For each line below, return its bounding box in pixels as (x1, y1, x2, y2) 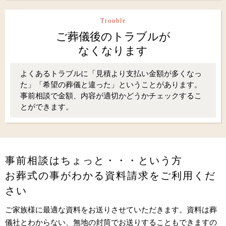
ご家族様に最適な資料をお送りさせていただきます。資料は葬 (5, 205, 217, 214)
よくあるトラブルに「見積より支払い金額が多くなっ (20, 69, 202, 78)
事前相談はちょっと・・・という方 (5, 154, 183, 166)
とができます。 (20, 102, 73, 111)
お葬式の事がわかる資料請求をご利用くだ (5, 169, 216, 181)
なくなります (78, 44, 148, 57)
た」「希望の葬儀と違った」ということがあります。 (20, 80, 202, 89)
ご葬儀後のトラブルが (55, 30, 171, 43)
